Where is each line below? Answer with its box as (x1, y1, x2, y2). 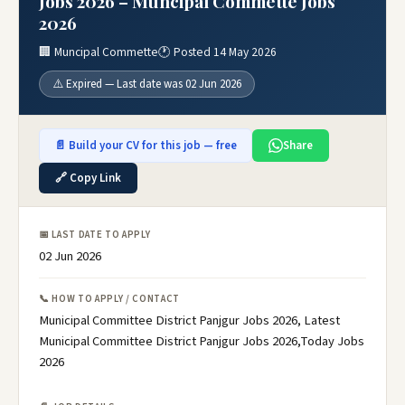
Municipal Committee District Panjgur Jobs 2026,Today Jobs (39, 332, 364, 351)
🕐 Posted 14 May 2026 (158, 43, 277, 61)
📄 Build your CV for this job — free (54, 137, 237, 154)
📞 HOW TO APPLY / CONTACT (39, 292, 180, 306)
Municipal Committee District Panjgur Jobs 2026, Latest (39, 311, 340, 330)
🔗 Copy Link (55, 170, 121, 186)
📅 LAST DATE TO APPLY (39, 228, 151, 241)
